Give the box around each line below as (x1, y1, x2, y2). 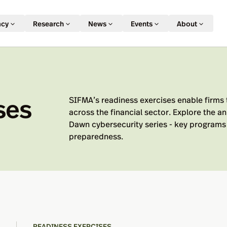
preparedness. (69, 130, 123, 142)
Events (130, 18, 153, 28)
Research (32, 18, 64, 28)
